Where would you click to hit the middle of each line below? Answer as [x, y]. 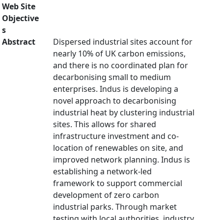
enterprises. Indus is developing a [116, 89]
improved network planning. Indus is [122, 160]
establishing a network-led [102, 171]
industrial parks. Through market [115, 207]
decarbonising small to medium [112, 77]
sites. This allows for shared [105, 124]
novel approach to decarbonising [115, 101]
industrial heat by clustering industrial [124, 112]
